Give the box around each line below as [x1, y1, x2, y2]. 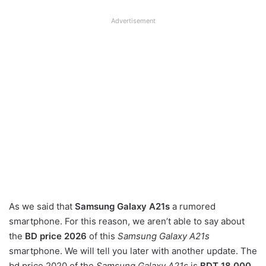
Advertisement [110, 16, 156, 25]
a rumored [170, 200, 216, 212]
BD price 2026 [25, 230, 89, 242]
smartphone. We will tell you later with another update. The [9, 245, 257, 256]
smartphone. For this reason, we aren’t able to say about [9, 215, 245, 227]
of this [89, 230, 118, 242]
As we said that [9, 200, 75, 212]
